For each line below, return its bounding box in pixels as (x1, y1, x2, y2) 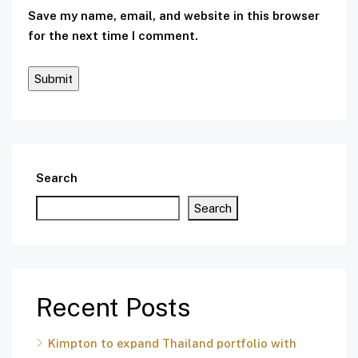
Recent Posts (36, 292, 190, 323)
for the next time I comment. (28, 29, 198, 43)
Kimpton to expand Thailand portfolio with (48, 336, 296, 351)
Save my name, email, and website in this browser (28, 9, 320, 23)
